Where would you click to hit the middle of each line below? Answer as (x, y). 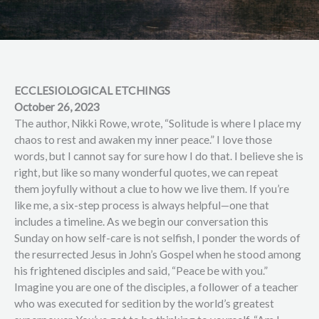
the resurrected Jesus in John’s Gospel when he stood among (158, 254)
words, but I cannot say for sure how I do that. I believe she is (159, 156)
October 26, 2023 (57, 107)
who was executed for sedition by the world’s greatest (144, 303)
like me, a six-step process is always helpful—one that (142, 205)
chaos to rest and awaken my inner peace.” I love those (143, 140)
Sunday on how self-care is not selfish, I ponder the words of (157, 238)
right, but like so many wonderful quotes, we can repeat (146, 172)
